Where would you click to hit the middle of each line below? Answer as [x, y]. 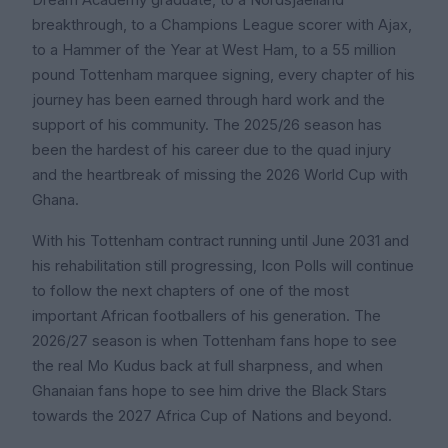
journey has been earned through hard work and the [208, 100]
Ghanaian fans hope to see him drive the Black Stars [209, 391]
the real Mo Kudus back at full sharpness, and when [207, 366]
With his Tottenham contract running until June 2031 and [220, 241]
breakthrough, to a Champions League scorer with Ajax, [222, 25]
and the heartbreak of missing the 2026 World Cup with [220, 175]
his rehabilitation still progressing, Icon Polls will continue [223, 266]
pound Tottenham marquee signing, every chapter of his [223, 75]
